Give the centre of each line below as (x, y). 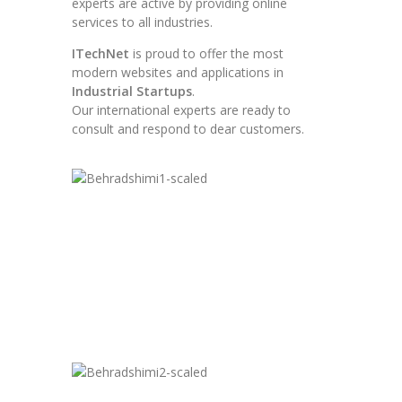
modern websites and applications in (178, 72)
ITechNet (100, 53)
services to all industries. (142, 22)
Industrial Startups (132, 91)
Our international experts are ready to (181, 110)
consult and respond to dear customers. (188, 129)
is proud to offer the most (206, 53)
